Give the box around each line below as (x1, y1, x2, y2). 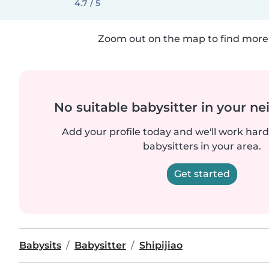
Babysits (19, 240, 61, 251)
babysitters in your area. (142, 141, 261, 152)
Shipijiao (139, 240, 183, 251)
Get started (174, 168, 230, 180)
